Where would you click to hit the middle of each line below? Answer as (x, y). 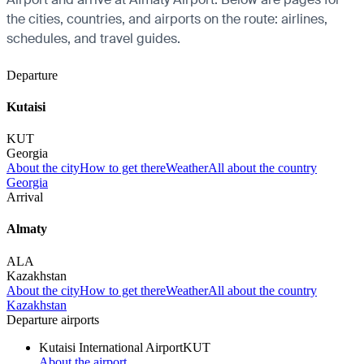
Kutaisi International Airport (111, 347)
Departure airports (53, 319)
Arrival (25, 197)
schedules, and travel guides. (93, 38)
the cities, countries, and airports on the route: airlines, (167, 19)
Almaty (27, 229)
